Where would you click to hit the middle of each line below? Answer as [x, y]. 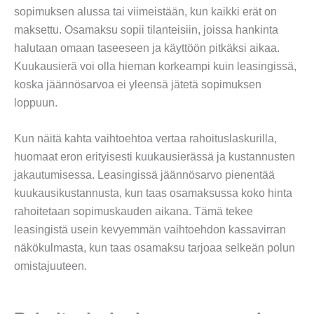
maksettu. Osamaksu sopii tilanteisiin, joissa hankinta [146, 29]
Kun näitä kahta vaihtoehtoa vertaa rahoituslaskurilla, [145, 139]
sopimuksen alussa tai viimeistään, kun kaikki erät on [145, 11]
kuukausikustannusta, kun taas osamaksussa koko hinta [153, 193]
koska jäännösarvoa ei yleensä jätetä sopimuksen [138, 84]
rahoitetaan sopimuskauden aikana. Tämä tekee [134, 212]
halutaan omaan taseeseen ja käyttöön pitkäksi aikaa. [147, 48]
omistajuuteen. [50, 266]
